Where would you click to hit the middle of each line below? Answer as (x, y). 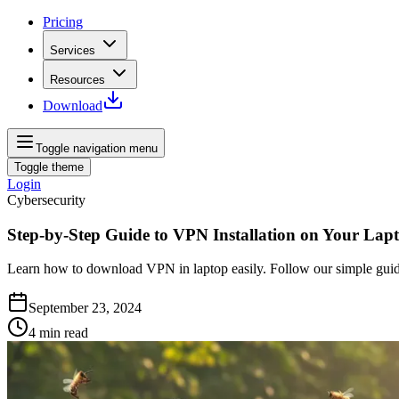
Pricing (63, 22)
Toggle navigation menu (97, 148)
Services (73, 50)
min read (64, 333)
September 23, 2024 (85, 308)
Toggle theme (49, 167)
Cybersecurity (46, 200)
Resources (77, 80)
